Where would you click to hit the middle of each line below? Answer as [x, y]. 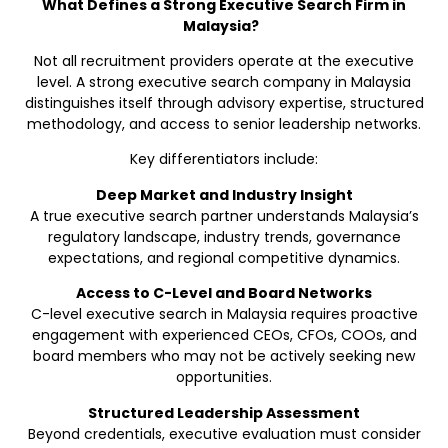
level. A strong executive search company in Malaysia [224, 82]
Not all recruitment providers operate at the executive [224, 61]
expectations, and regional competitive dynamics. [224, 257]
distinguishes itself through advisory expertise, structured [224, 103]
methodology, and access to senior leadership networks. [224, 124]
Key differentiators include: [224, 159]
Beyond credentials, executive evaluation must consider [224, 433]
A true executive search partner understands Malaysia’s [224, 215]
